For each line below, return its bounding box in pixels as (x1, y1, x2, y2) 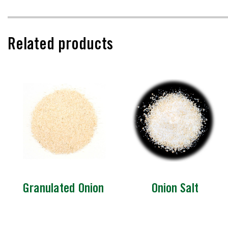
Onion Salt (151, 183, 198, 196)
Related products (8, 38, 113, 54)
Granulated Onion (22, 183, 104, 196)
